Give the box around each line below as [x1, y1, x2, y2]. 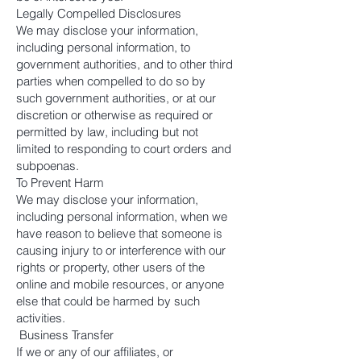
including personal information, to [16, 39, 190, 55]
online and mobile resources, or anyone [16, 276, 224, 292]
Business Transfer [16, 327, 114, 342]
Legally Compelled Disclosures [16, 6, 181, 21]
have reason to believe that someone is [16, 226, 222, 241]
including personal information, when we [16, 209, 227, 224]
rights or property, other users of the [16, 259, 205, 275]
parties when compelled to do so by [16, 73, 205, 89]
